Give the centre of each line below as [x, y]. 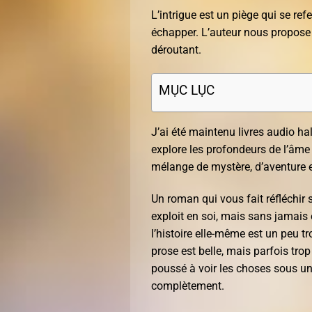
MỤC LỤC [187, 91]
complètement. [188, 286]
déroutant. [176, 49]
